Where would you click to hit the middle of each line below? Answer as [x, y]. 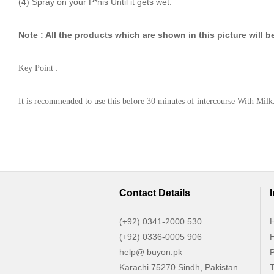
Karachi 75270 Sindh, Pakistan [179, 267]
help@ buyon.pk [151, 252]
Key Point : [38, 68]
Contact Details [155, 193]
